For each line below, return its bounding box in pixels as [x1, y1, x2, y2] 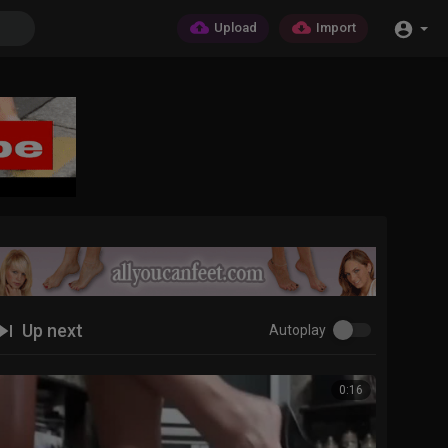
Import [316, 20, 356, 36]
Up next [18, 319, 84, 341]
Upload [214, 20, 257, 36]
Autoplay [269, 321, 326, 338]
